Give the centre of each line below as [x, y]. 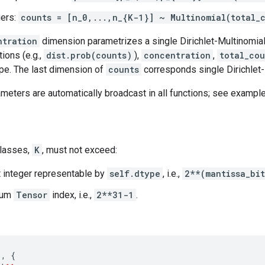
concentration [177, 55]
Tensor [32, 195]
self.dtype [135, 174]
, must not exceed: [80, 150]
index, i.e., [72, 195]
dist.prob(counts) [89, 55]
